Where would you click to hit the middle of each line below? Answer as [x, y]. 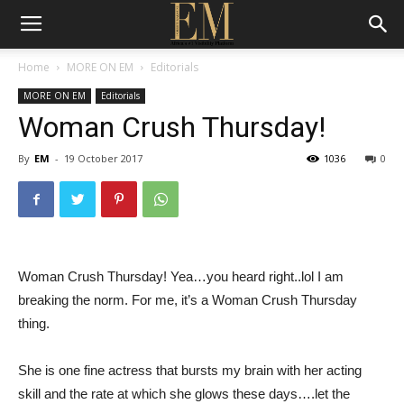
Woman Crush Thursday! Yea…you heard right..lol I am [181, 276]
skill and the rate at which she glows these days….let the [184, 394]
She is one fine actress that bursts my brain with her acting [190, 370]
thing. [34, 323]
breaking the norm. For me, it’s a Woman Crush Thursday [188, 300]
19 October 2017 [103, 158]
